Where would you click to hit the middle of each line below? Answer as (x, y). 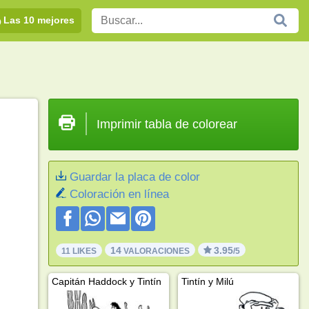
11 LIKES (79, 251)
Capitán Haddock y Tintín (106, 281)
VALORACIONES (155, 251)
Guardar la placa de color (134, 177)
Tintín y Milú (207, 281)
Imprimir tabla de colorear (167, 124)
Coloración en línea (119, 194)
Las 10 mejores (39, 20)
